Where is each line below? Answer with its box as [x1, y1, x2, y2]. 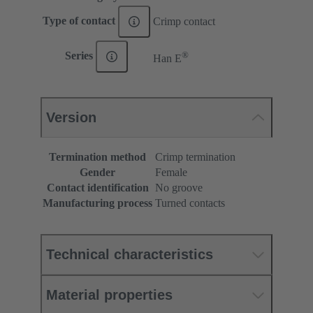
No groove [155, 182, 203, 194]
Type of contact [43, 14, 119, 27]
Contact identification [46, 182, 149, 194]
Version [46, 110, 96, 126]
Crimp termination [155, 151, 235, 163]
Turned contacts [155, 197, 225, 210]
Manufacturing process [43, 197, 152, 210]
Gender [80, 166, 115, 179]
